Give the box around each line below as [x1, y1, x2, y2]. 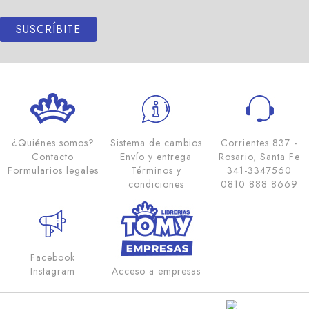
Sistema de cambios [110, 136, 202, 150]
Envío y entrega [120, 150, 192, 163]
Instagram [30, 264, 76, 278]
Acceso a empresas [111, 264, 201, 278]
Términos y [130, 163, 181, 177]
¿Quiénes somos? [11, 136, 94, 150]
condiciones [128, 177, 184, 191]
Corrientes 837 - [221, 136, 298, 150]
